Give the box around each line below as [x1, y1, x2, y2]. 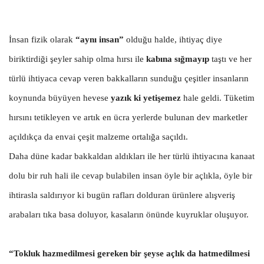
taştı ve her [209, 54, 252, 64]
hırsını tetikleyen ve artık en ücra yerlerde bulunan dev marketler [9, 112, 247, 122]
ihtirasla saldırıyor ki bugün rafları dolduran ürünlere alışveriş [9, 190, 235, 200]
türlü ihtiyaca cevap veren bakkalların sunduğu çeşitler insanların [9, 73, 249, 83]
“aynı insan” [75, 34, 124, 44]
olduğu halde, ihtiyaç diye [124, 34, 222, 44]
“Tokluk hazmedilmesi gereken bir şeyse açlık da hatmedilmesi [9, 248, 250, 258]
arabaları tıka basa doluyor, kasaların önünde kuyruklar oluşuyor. [9, 209, 249, 219]
